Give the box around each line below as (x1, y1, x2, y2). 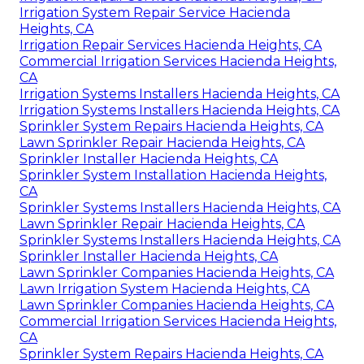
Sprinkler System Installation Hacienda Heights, (19, 167, 327, 183)
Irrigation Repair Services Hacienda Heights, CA (19, 37, 322, 53)
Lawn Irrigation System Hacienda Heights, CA (19, 280, 310, 297)
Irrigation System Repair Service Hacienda (19, 4, 290, 20)
